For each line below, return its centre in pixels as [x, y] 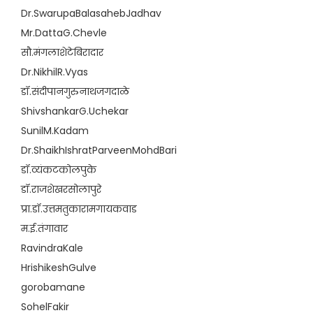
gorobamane [53, 287]
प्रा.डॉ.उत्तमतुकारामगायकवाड [79, 209]
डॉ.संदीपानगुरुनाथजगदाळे [75, 92]
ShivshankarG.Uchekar [75, 111]
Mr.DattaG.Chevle [64, 33]
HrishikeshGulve [59, 268]
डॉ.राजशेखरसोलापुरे [61, 189]
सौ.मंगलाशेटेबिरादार [62, 52]
